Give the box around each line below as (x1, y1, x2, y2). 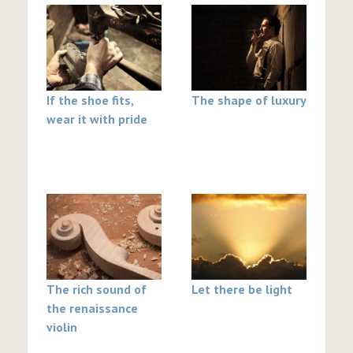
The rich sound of (46, 281, 147, 298)
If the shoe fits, (46, 92, 133, 109)
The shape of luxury (191, 92, 307, 109)
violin (46, 319, 77, 336)
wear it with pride (46, 111, 147, 128)
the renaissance (46, 300, 138, 317)
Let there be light (191, 281, 292, 298)
